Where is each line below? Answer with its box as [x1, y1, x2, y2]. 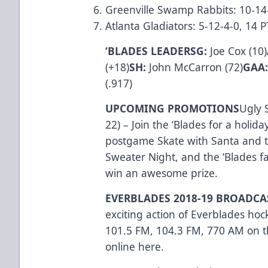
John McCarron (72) [146, 59, 243, 74]
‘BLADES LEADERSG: [105, 43, 208, 58]
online [105, 239, 139, 254]
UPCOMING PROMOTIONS [105, 100, 240, 115]
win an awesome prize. [105, 165, 221, 180]
